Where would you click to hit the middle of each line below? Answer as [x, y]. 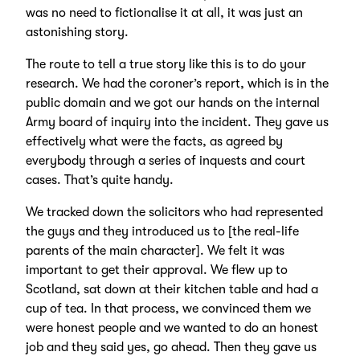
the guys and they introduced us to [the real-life [162, 232]
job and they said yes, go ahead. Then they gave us [171, 348]
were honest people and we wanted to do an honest [172, 328]
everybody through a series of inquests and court [165, 161]
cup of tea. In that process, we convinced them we [168, 309]
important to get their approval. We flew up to [156, 270]
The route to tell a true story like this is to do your [166, 65]
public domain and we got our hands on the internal [172, 103]
